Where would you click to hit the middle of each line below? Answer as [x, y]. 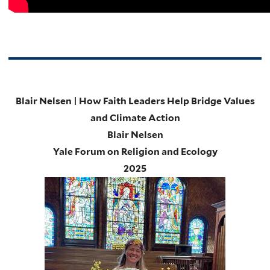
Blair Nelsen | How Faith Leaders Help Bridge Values [135, 101]
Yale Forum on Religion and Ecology [135, 151]
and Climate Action [135, 118]
